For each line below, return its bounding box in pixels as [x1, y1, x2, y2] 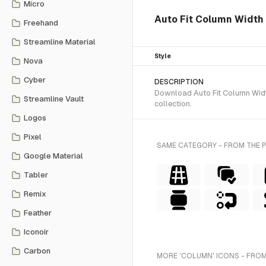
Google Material [24, 151, 83, 160]
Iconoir [24, 227, 49, 236]
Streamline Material [24, 37, 96, 46]
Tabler [24, 170, 48, 179]
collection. [154, 99, 192, 108]
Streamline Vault [24, 94, 84, 103]
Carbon [24, 246, 50, 255]
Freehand [24, 18, 58, 27]
